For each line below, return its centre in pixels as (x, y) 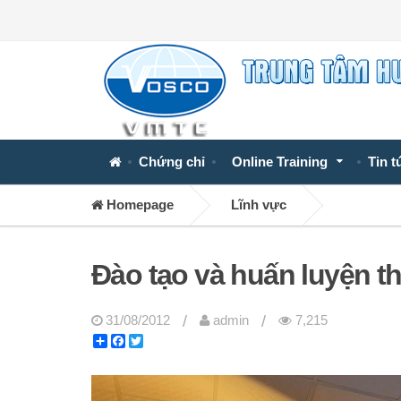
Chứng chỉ (172, 162)
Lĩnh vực (259, 205)
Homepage (138, 205)
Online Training (280, 162)
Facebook (154, 341)
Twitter (162, 341)
